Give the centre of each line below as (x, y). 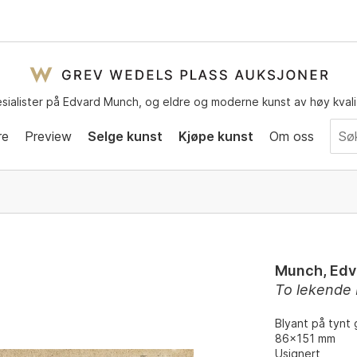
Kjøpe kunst (216, 136)
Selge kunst (125, 136)
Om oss (292, 136)
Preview (48, 136)
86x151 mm (306, 338)
